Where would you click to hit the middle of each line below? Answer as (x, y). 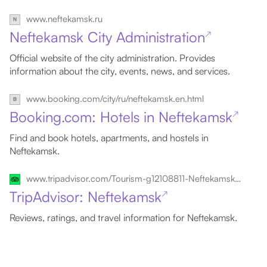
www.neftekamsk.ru (64, 19)
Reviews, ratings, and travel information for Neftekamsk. (123, 218)
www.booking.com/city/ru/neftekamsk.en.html (115, 99)
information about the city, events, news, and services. (120, 71)
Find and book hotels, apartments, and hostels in (109, 138)
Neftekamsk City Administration (107, 37)
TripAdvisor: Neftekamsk (86, 197)
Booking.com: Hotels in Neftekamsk (121, 117)
